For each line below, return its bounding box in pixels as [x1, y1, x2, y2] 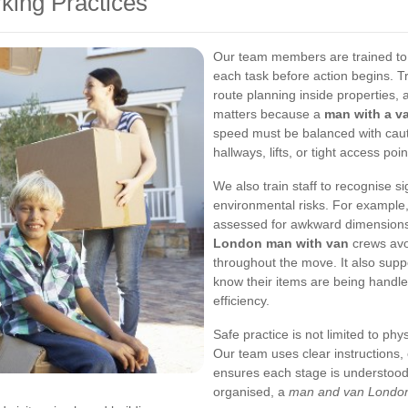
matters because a [213, 107, 324, 121]
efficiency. [213, 293, 270, 308]
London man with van [213, 236, 349, 250]
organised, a [213, 384, 289, 399]
